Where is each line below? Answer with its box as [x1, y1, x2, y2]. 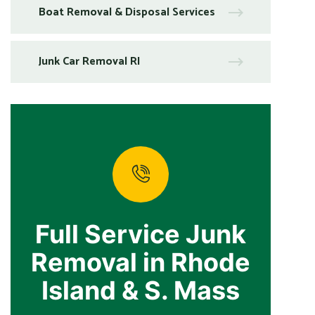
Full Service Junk [35, 218, 246, 250]
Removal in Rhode [31, 246, 250, 278]
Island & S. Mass [41, 274, 240, 306]
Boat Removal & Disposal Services [39, 2, 215, 22]
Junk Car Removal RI [39, 51, 141, 71]
